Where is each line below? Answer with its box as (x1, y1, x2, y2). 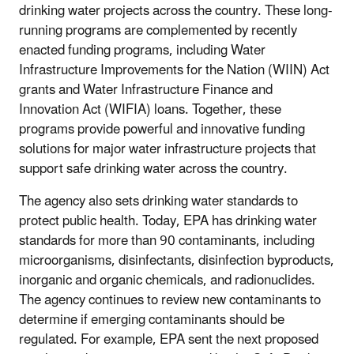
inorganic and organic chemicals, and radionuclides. (19, 265, 315, 295)
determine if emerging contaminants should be (19, 305, 284, 334)
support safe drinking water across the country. (19, 154, 288, 183)
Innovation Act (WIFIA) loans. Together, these (19, 95, 281, 124)
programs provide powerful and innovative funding (19, 115, 305, 144)
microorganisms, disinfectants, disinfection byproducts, (19, 246, 334, 275)
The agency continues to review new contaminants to (19, 285, 321, 314)
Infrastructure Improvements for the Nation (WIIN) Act (19, 55, 330, 85)
